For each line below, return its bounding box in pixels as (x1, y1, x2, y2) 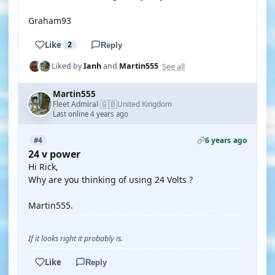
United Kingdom (117, 99, 172, 109)
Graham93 (28, 15, 71, 26)
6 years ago (204, 135, 247, 145)
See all (162, 60, 185, 72)
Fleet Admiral (53, 98, 98, 109)
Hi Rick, (28, 161, 58, 172)
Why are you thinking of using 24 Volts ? (28, 174, 193, 185)
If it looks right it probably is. (28, 233, 123, 244)
